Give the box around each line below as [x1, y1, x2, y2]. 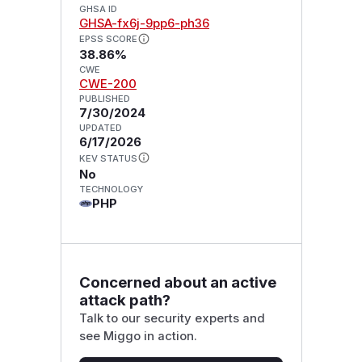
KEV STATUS [78, 153, 137, 165]
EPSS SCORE [78, 33, 137, 45]
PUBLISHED [78, 93, 130, 105]
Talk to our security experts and [78, 310, 265, 326]
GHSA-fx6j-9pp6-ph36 [78, 15, 209, 31]
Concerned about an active [78, 272, 276, 292]
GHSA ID [78, 2, 117, 15]
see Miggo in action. [78, 328, 197, 343]
